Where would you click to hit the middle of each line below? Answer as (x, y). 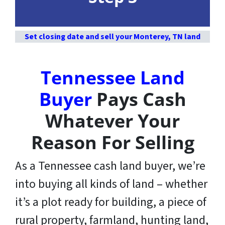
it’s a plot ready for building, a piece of (111, 202)
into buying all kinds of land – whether (111, 184)
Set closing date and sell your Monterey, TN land (113, 36)
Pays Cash (139, 99)
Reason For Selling (113, 142)
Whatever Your (113, 121)
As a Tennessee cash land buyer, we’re (110, 166)
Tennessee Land (113, 77)
